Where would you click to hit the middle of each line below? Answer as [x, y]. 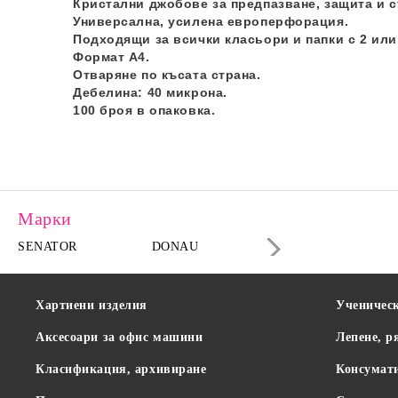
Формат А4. [111, 57]
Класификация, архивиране [121, 369]
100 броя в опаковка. [144, 110]
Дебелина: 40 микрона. [150, 92]
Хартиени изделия [92, 305]
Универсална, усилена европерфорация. [211, 21]
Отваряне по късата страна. [167, 75]
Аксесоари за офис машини [119, 337]
